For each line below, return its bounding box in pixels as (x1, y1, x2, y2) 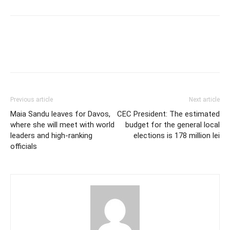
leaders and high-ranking (10, 130, 92, 140)
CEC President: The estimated (117, 109, 220, 119)
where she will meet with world (10, 120, 114, 129)
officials (10, 141, 37, 151)
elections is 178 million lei (133, 130, 220, 140)
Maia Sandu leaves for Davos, (10, 109, 110, 119)
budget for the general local (125, 120, 220, 129)
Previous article (10, 95, 53, 103)
